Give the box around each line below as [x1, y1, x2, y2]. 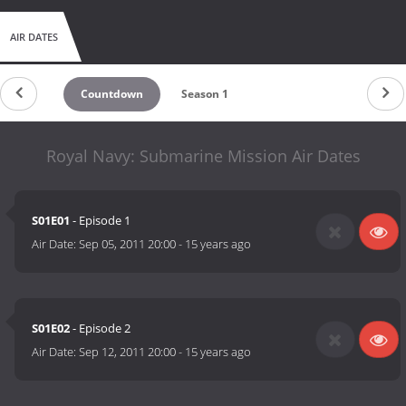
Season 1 [180, 85, 228, 101]
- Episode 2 [70, 320, 131, 337]
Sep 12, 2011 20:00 [79, 343, 177, 361]
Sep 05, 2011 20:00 [79, 236, 177, 253]
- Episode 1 [70, 212, 131, 229]
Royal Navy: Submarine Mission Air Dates [45, 144, 361, 167]
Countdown [81, 85, 144, 101]
